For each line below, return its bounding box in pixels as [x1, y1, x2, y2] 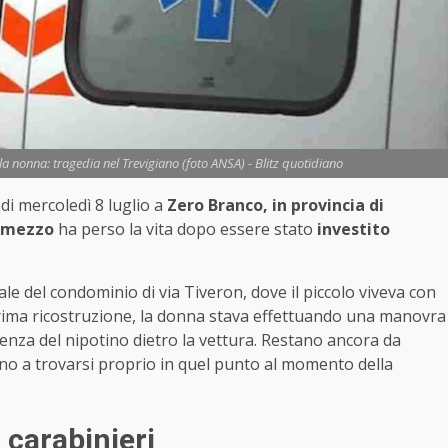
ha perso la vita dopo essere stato [54, 218, 317, 241]
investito [317, 218, 390, 241]
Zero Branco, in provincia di [167, 194, 384, 217]
